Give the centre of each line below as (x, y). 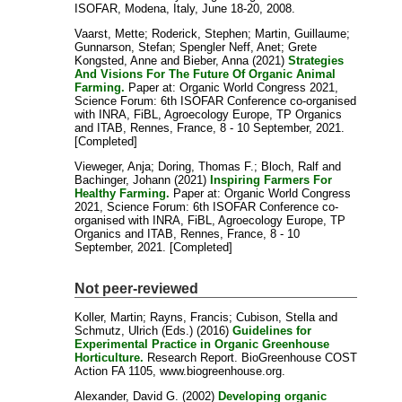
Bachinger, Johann (123, 180)
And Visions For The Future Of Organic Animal (205, 74)
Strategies (316, 61)
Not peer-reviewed (137, 289)
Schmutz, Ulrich (117, 330)
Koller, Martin (109, 317)
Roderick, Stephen (200, 34)
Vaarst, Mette (110, 34)
